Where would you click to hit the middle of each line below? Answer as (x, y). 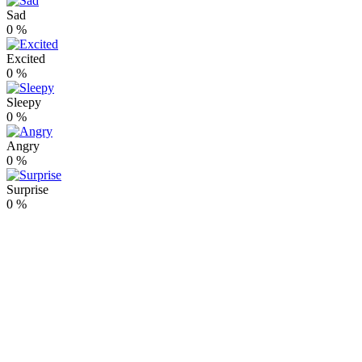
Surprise (27, 190)
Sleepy (24, 103)
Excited (26, 59)
